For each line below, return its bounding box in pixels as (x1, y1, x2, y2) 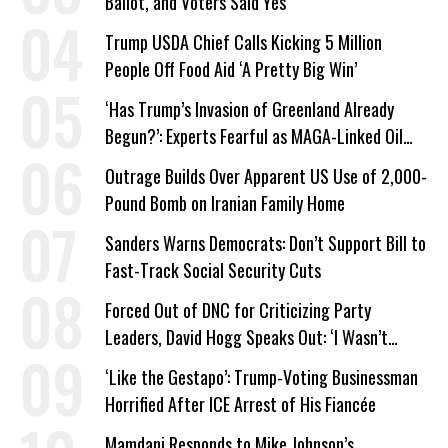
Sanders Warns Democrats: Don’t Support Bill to (105, 230, 426, 256)
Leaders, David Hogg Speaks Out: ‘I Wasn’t (105, 324, 388, 350)
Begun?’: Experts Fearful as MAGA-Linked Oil (105, 123, 403, 149)
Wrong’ (105, 351, 152, 377)
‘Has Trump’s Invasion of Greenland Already (105, 96, 394, 122)
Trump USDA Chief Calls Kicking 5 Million (105, 29, 382, 55)
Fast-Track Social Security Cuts (105, 257, 321, 283)
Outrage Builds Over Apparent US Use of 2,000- (105, 163, 427, 189)
